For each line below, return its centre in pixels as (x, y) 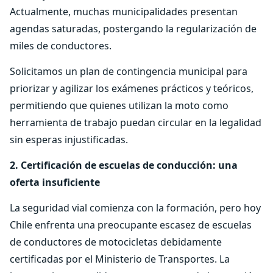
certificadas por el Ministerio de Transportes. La (120, 259)
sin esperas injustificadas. (69, 140)
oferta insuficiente (55, 182)
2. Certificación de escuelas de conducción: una (124, 165)
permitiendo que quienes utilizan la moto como (119, 105)
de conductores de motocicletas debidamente (116, 242)
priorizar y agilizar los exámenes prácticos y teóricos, (132, 88)
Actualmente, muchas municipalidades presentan (124, 12)
